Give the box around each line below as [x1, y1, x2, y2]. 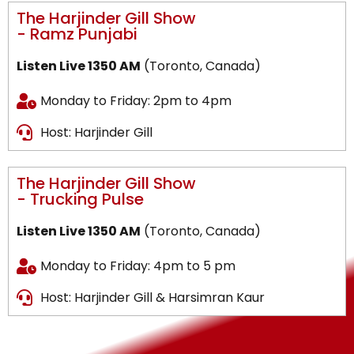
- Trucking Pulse [17, 188, 144, 210]
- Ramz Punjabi [17, 23, 137, 45]
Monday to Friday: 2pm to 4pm [40, 92, 232, 110]
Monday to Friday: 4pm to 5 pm [40, 257, 235, 275]
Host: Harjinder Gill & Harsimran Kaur [40, 288, 265, 307]
